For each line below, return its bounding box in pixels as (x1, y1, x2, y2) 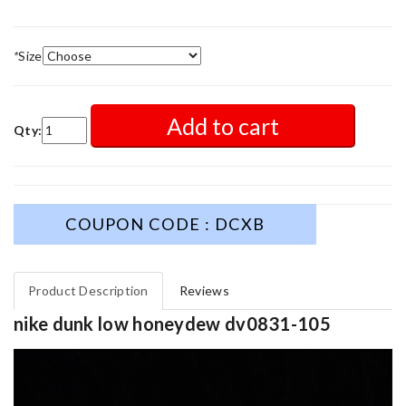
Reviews (179, 282, 229, 298)
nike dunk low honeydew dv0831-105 (14, 312, 331, 334)
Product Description (28, 282, 149, 298)
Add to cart (166, 111, 279, 140)
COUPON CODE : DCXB (65, 213, 266, 234)
